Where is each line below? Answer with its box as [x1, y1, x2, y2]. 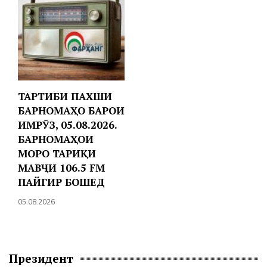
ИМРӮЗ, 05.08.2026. [18, 117, 117, 132]
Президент [9, 250, 73, 266]
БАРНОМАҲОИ [18, 132, 94, 146]
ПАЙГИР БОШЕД [18, 175, 105, 189]
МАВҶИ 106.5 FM [18, 160, 105, 175]
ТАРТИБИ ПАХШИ [18, 89, 112, 103]
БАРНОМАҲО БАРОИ [18, 103, 125, 117]
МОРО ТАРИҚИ [18, 146, 96, 160]
